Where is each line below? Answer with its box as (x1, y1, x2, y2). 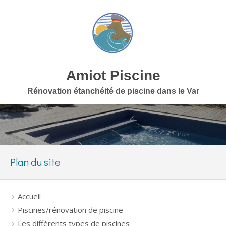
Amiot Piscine (66, 68, 160, 83)
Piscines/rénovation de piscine (18, 205, 123, 215)
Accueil (18, 191, 41, 201)
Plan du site (10, 155, 60, 168)
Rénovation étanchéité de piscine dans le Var (27, 87, 199, 95)
